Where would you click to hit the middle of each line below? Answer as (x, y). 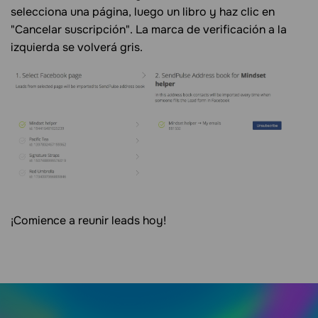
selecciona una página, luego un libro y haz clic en (143, 11)
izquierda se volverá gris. (77, 47)
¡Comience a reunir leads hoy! (88, 220)
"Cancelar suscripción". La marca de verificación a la (149, 29)
